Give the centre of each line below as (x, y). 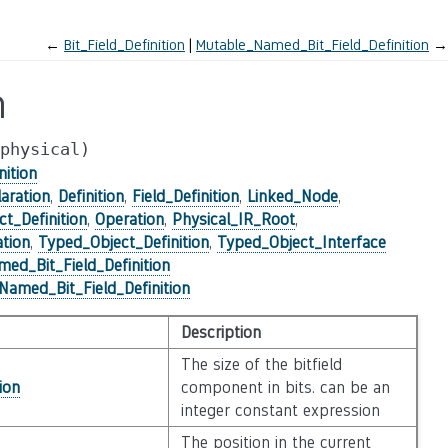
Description (220, 332)
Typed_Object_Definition (123, 242)
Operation (129, 219)
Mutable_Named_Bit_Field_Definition (312, 44)
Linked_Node (292, 196)
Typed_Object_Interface (301, 242)
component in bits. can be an (285, 387)
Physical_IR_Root (233, 219)
